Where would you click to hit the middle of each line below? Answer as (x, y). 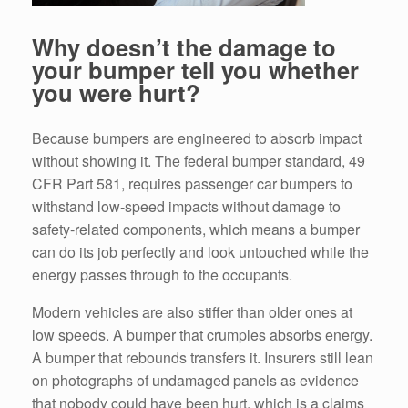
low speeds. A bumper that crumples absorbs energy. (202, 335)
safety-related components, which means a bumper (196, 229)
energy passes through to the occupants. (162, 275)
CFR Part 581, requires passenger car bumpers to (192, 184)
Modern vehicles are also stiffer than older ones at (192, 312)
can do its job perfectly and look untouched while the (200, 252)
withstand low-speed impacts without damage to (186, 207)
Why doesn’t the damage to (184, 46)
